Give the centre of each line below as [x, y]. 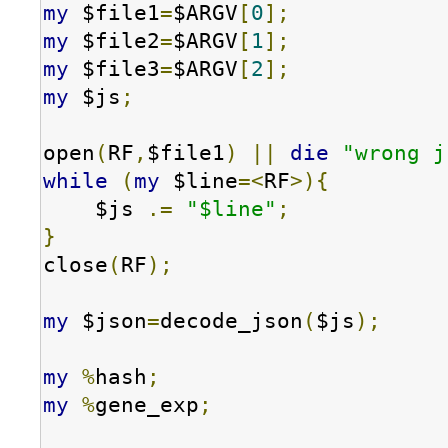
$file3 [114, 69]
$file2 [114, 41]
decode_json [231, 321]
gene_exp [147, 405]
